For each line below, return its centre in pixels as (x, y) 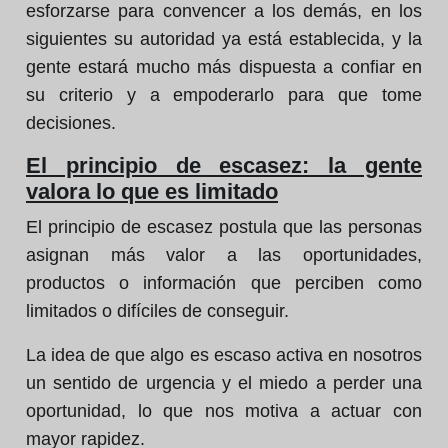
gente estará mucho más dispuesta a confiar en (224, 67)
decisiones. (71, 123)
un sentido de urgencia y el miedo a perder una (224, 383)
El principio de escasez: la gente (224, 165)
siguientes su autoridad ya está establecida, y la (224, 39)
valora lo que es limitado (152, 191)
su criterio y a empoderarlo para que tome (224, 95)
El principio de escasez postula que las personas (224, 227)
